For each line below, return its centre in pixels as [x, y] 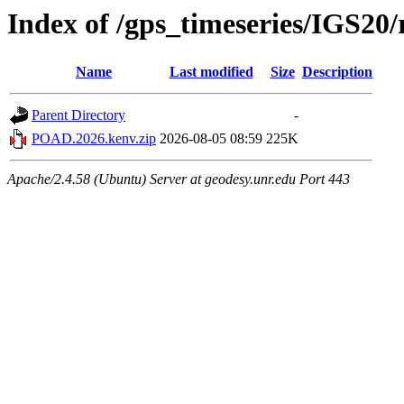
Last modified [211, 72]
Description [337, 72]
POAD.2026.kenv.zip [94, 139]
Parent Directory [78, 115]
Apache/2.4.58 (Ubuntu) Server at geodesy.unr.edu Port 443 [179, 179]
